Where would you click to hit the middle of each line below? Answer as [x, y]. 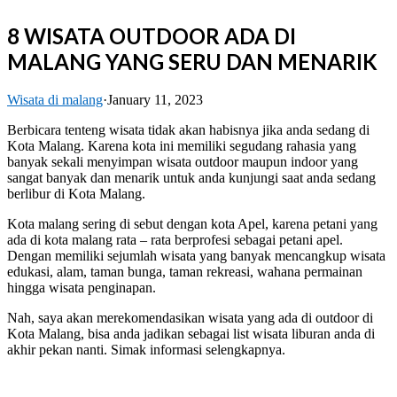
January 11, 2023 [155, 99]
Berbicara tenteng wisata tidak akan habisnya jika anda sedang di [188, 129]
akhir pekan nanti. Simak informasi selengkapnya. [146, 349]
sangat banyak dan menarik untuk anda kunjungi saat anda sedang [191, 177]
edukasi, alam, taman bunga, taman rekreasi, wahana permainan [185, 271]
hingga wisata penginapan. [82, 287]
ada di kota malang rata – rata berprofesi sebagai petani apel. [175, 239]
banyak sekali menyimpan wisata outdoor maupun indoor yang [183, 161]
